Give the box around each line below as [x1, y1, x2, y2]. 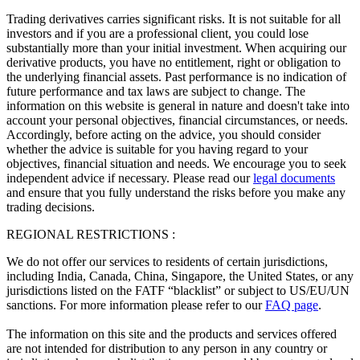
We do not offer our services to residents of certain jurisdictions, [6, 255, 328, 269]
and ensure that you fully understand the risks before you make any [6, 186, 346, 200]
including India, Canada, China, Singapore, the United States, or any [6, 269, 354, 284]
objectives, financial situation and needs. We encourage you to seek [6, 157, 346, 171]
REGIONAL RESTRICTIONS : [6, 227, 175, 242]
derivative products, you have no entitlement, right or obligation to [6, 55, 341, 70]
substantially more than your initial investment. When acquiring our [6, 41, 346, 55]
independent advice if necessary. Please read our [6, 171, 253, 186]
